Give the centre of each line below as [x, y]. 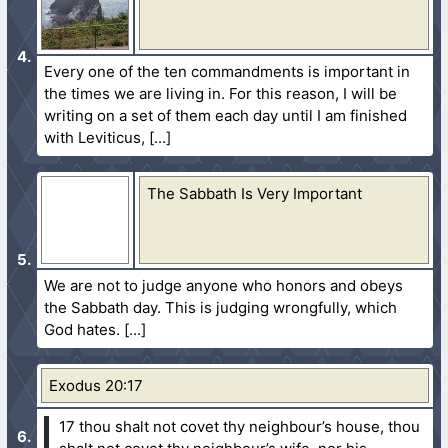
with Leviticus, [95, 137]
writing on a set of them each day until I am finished [226, 115]
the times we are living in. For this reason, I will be [221, 93]
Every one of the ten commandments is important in [227, 71]
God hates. [82, 329]
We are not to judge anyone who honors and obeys [224, 285]
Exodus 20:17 [96, 385]
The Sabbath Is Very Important [255, 193]
